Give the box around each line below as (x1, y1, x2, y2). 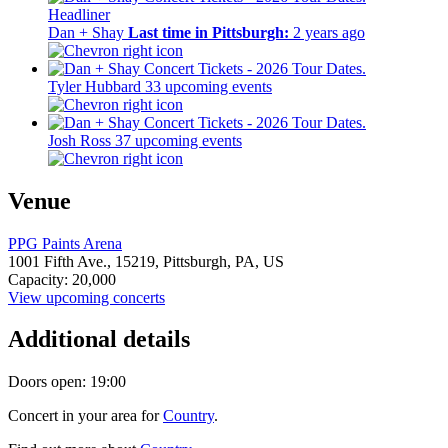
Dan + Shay (48, 23, 124, 41)
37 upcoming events (115, 131, 242, 149)
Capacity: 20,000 (8, 270, 116, 288)
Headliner (48, 5, 110, 23)
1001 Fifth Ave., (8, 252, 115, 270)
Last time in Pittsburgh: (128, 23, 289, 41)
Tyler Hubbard (48, 77, 141, 95)
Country (163, 407, 214, 425)
